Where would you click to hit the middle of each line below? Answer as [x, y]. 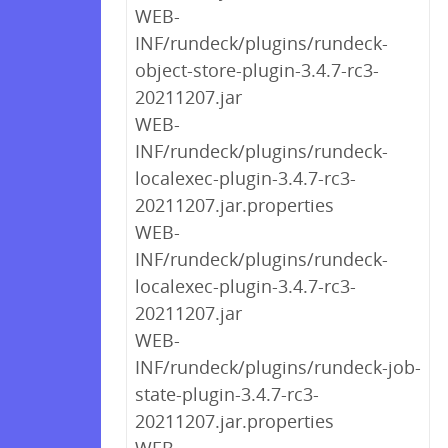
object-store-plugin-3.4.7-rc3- [257, 70]
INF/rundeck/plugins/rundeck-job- [278, 367]
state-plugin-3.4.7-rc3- [227, 394]
